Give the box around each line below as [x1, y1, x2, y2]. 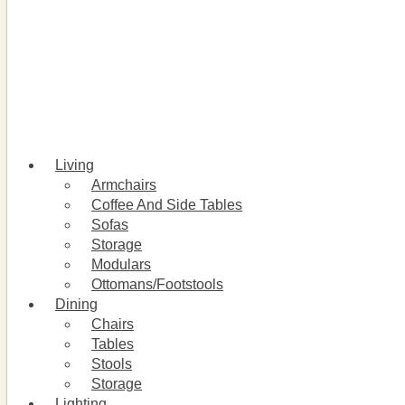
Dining [55, 296, 98, 312]
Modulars [91, 256, 151, 272]
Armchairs [91, 176, 156, 193]
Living [55, 156, 94, 173]
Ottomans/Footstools [91, 276, 223, 292]
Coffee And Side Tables [91, 196, 242, 212]
